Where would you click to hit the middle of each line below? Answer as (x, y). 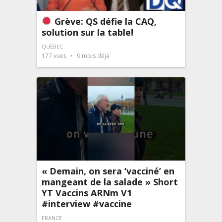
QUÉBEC (52, 46)
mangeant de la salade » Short (110, 182)
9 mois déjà (92, 55)
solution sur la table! (87, 32)
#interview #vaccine (87, 204)
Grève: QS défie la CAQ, (104, 21)
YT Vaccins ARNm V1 (87, 193)
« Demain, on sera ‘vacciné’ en (108, 171)
